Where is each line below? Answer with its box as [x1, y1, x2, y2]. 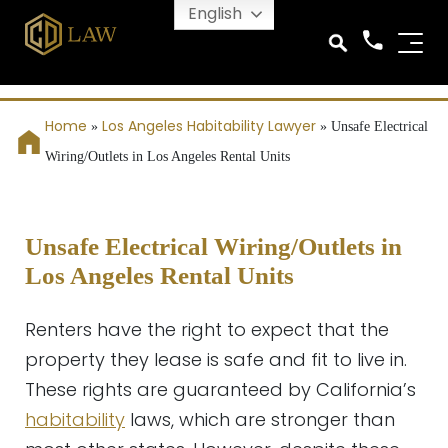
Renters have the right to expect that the [25, 317, 389, 342]
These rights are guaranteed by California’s [25, 377, 416, 402]
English [188, 2, 242, 25]
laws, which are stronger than [125, 407, 400, 432]
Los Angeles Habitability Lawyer [102, 116, 316, 136]
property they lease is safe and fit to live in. [25, 347, 407, 372]
